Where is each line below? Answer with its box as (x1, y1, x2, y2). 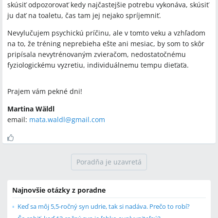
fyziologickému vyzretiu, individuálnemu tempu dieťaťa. (7, 60, 189, 70)
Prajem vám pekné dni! (7, 87, 82, 96)
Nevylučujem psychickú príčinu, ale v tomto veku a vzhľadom (7, 28, 205, 38)
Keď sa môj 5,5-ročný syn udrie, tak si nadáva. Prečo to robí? (18, 202, 190, 211)
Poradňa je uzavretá (76, 157, 142, 167)
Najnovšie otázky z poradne (12, 185, 106, 195)
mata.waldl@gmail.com (29, 115, 105, 125)
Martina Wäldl (7, 104, 54, 114)
